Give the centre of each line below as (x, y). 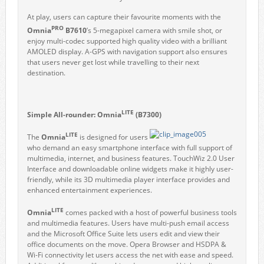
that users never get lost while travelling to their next (113, 62)
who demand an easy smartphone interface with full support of (129, 148)
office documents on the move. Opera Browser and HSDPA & (126, 244)
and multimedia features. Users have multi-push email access (128, 223)
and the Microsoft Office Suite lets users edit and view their (123, 234)
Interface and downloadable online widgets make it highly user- (130, 169)
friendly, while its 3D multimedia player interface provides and (128, 179)
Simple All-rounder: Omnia (74, 115)
